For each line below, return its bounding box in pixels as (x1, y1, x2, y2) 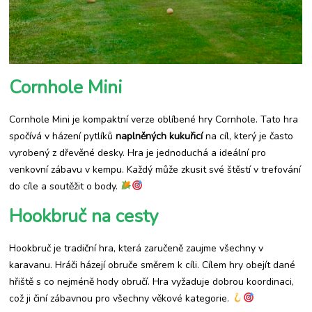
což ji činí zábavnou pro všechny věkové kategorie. (9, 292, 233, 305)
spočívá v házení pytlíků (9, 130, 116, 143)
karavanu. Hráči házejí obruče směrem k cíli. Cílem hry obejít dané (9, 258, 296, 272)
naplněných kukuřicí (116, 130, 203, 143)
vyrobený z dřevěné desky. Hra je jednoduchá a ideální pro (9, 146, 267, 159)
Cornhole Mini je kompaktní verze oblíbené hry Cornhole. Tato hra (9, 113, 299, 126)
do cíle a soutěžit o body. (9, 180, 121, 193)
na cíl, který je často (203, 130, 294, 143)
